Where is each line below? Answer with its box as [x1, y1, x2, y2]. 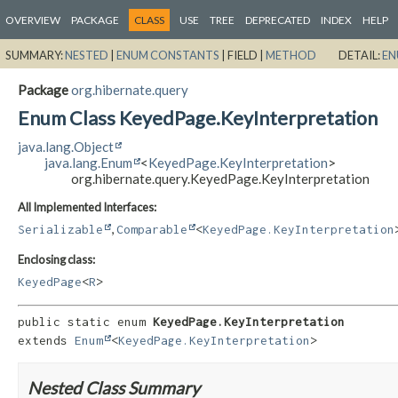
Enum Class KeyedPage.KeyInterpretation [18, 106, 378, 130]
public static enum [18, 314, 153, 330]
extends [18, 333, 75, 348]
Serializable [18, 221, 103, 236]
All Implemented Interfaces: [18, 199, 156, 214]
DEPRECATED [245, 13, 310, 27]
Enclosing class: [18, 251, 95, 267]
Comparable [116, 221, 187, 236]
